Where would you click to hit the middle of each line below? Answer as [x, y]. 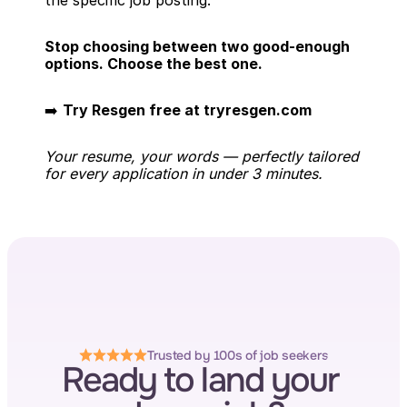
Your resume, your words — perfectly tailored [202, 156]
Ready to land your [200, 380]
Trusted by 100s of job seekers [238, 355]
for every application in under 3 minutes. [184, 174]
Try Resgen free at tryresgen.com [187, 110]
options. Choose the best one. [154, 64]
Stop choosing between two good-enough [197, 46]
